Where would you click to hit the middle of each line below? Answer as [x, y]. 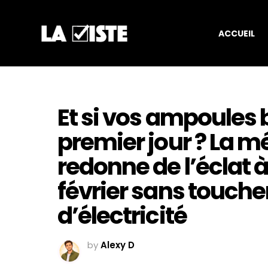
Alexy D [118, 245]
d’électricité [122, 216]
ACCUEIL [236, 33]
